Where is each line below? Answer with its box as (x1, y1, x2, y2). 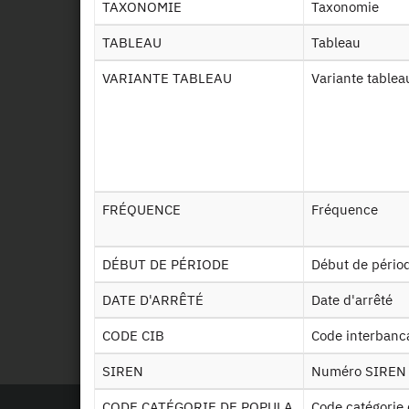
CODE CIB (110, 327, 164, 344)
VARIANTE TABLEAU (110, 69, 232, 87)
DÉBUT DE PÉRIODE (111, 256, 229, 273)
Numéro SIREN (321, 362, 406, 380)
